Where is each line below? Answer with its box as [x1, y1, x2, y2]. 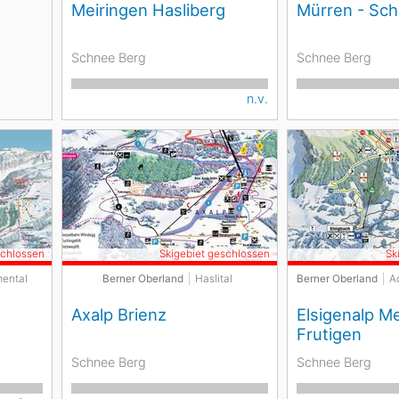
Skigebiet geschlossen [159, 248, 271, 260]
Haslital [194, 273, 232, 285]
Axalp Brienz [70, 305, 167, 324]
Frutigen [297, 324, 362, 344]
